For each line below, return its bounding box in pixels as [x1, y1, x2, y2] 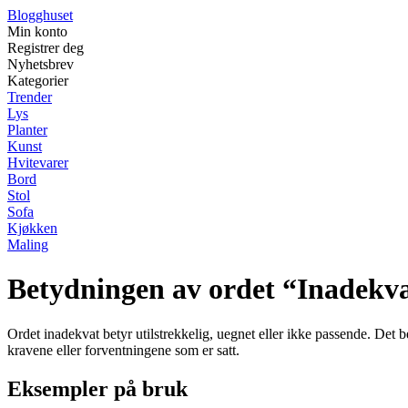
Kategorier [7, 73, 68, 88]
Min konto [7, 24, 67, 39]
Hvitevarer [7, 155, 68, 170]
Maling [7, 237, 48, 252]
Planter [7, 122, 47, 138]
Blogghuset [7, 7, 73, 23]
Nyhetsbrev [7, 56, 74, 72]
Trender [7, 89, 52, 105]
